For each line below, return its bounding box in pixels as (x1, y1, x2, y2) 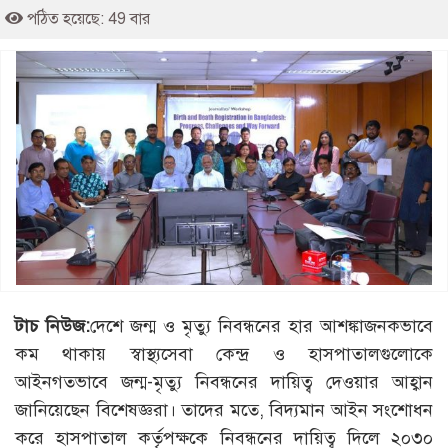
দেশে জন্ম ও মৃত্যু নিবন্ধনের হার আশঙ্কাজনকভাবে (90, 315, 433, 338)
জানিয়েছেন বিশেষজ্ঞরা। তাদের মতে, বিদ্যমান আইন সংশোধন (15, 399, 433, 422)
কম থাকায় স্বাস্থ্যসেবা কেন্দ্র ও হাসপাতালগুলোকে (15, 343, 433, 366)
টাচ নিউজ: (15, 315, 90, 338)
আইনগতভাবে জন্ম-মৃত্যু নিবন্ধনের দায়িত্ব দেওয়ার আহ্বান (15, 371, 433, 394)
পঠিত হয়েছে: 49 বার (23, 9, 150, 29)
